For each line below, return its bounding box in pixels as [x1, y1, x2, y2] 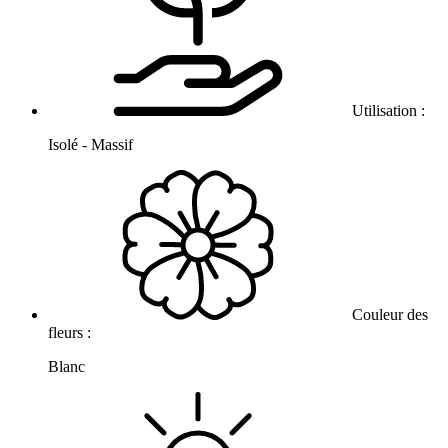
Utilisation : [348, 102, 429, 120]
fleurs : [48, 324, 95, 342]
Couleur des [348, 306, 428, 324]
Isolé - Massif [48, 136, 133, 154]
